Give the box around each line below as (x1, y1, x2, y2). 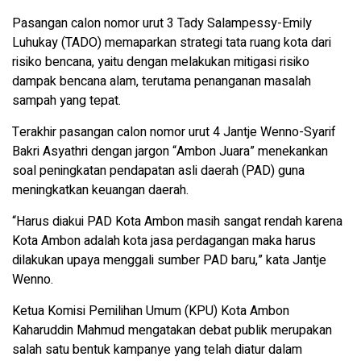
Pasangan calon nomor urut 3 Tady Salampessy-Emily (12, 13, 312, 33)
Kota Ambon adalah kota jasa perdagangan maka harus (12, 230, 316, 251)
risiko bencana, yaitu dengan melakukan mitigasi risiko (12, 52, 309, 72)
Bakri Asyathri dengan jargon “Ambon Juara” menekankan (12, 141, 328, 161)
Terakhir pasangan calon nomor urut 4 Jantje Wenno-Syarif (12, 122, 336, 142)
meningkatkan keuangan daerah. (12, 180, 189, 200)
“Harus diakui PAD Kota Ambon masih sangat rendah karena (12, 211, 342, 231)
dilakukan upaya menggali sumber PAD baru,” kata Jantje (12, 250, 326, 270)
